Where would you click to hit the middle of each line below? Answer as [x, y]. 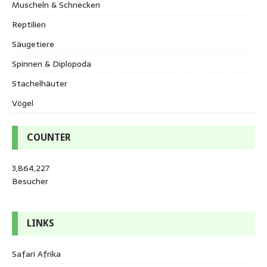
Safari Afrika [36, 254]
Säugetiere [33, 44]
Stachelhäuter [40, 83]
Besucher [30, 181]
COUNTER [49, 137]
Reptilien [29, 24]
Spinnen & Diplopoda [52, 63]
